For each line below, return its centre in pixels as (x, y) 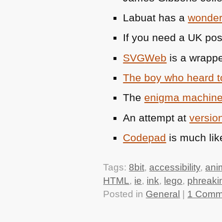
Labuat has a (156, 18)
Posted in (125, 194)
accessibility (175, 167)
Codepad (145, 137)
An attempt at (156, 117)
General (163, 194)
